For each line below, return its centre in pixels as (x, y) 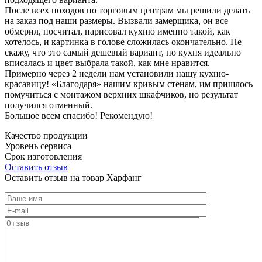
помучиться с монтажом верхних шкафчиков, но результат (121, 94)
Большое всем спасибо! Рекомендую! (79, 115)
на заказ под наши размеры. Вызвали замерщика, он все (116, 20)
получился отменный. (49, 105)
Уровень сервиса (38, 146)
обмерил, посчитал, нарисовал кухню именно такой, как (118, 31)
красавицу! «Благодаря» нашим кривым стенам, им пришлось (129, 84)
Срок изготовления (43, 156)
